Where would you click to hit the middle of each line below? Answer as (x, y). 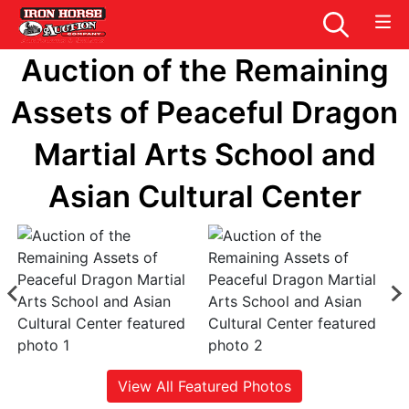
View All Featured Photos (204, 386)
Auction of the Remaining (204, 70)
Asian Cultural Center (204, 196)
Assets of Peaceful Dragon (204, 112)
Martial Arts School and (204, 154)
